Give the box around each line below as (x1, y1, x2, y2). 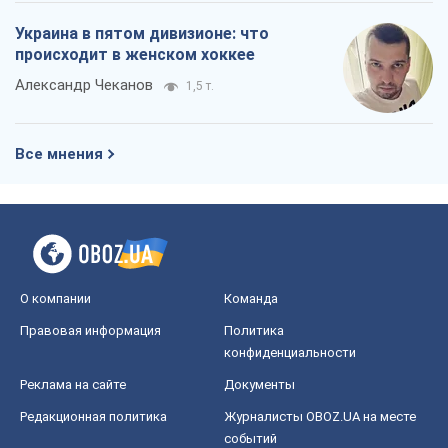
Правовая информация (20, 323, 161, 339)
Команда (224, 291, 278, 307)
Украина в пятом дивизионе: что (15, 24, 269, 44)
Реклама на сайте (20, 377, 126, 393)
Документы (224, 377, 295, 393)
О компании (20, 291, 91, 307)
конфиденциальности (224, 345, 356, 361)
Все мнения (15, 145, 103, 164)
